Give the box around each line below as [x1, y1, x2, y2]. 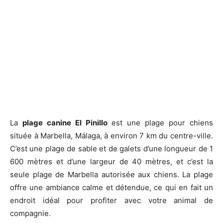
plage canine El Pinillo [22, 118, 108, 128]
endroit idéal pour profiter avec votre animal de [10, 196, 213, 206]
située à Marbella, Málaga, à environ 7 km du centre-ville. [10, 131, 213, 141]
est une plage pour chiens [107, 118, 214, 128]
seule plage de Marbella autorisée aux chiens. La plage [10, 170, 213, 180]
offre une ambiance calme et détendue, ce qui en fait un [10, 183, 213, 193]
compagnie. [10, 209, 51, 219]
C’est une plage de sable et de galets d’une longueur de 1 [10, 144, 213, 154]
